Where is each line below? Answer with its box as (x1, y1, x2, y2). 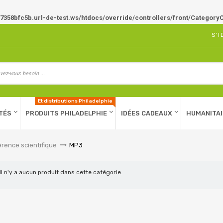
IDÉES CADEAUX (121, 110, 172, 117)
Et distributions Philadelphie (38, 98, 112, 104)
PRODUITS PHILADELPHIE (25, 110, 107, 117)
